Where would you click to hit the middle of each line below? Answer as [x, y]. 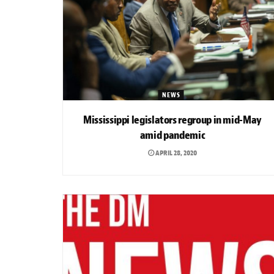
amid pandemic [172, 135]
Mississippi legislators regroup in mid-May [172, 120]
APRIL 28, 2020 [176, 153]
